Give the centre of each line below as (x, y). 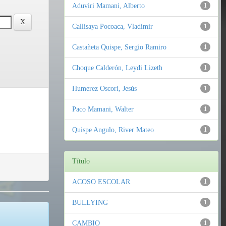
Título (81, 161)
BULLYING (90, 203)
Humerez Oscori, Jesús (104, 89)
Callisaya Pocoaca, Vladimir (112, 27)
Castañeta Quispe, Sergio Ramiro (119, 47)
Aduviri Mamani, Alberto (108, 6)
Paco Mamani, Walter (103, 109)
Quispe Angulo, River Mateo (113, 130)
